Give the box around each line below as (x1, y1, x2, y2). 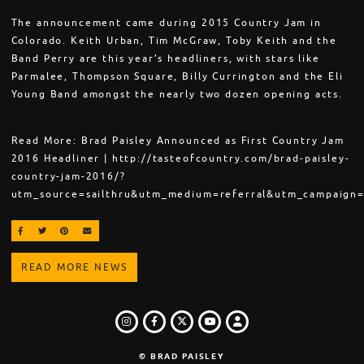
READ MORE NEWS (20, 260, 128, 274)
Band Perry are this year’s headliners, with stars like (11, 51, 320, 65)
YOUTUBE (210, 324, 254, 339)
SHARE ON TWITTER (46, 224, 146, 236)
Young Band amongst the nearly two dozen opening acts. (11, 87, 343, 101)
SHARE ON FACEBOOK (24, 224, 133, 236)
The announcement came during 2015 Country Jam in (11, 15, 322, 29)
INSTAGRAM (131, 314, 189, 328)
